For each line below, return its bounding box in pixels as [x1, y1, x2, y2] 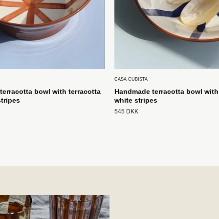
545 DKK [114, 109, 138, 115]
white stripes [114, 96, 157, 105]
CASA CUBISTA [114, 77, 148, 82]
